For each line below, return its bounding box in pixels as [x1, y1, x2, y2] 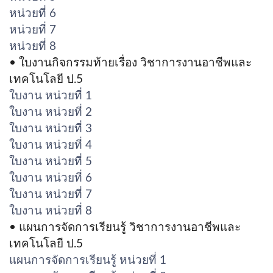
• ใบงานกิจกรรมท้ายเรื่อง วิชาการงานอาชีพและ [9, 57, 252, 69]
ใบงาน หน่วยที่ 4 [9, 139, 92, 151]
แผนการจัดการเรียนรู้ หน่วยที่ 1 [9, 254, 166, 266]
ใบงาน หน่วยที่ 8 [9, 205, 92, 217]
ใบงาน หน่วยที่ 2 [9, 106, 92, 118]
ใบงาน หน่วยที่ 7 [9, 188, 92, 200]
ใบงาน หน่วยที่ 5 [9, 155, 92, 168]
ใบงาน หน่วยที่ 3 [9, 122, 92, 135]
